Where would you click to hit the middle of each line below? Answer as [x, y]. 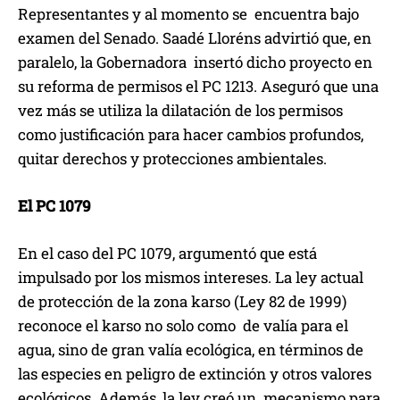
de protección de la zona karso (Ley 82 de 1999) [182, 302]
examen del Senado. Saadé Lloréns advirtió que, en [195, 38]
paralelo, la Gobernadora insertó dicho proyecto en [195, 62]
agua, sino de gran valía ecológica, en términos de [191, 350]
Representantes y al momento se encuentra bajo [188, 14]
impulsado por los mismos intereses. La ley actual [191, 278]
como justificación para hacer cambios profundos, [191, 135]
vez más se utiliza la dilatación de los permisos [180, 111]
